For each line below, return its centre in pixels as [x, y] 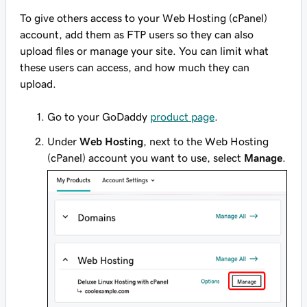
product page [182, 116]
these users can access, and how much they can [135, 67]
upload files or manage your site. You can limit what [144, 51]
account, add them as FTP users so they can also [137, 34]
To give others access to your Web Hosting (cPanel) [144, 18]
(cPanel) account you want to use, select [146, 158]
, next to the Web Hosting [206, 141]
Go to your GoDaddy [99, 116]
